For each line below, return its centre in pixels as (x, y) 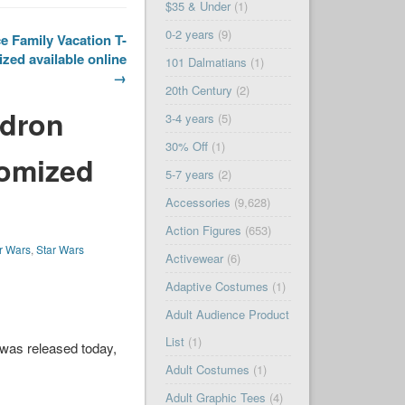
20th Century (198, 90)
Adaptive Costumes (217, 287)
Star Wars (61, 250)
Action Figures (203, 231)
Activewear (194, 259)
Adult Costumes (207, 370)
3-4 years (189, 118)
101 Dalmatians (206, 62)
